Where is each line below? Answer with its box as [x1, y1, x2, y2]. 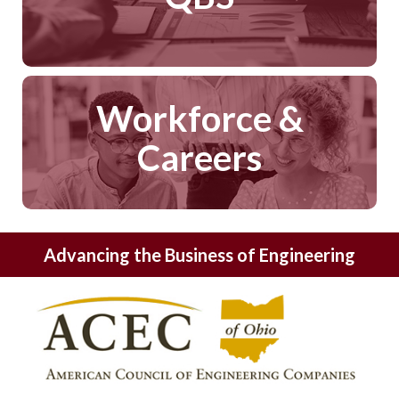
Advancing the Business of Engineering [44, 243, 355, 265]
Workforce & [95, 96, 304, 140]
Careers [137, 135, 262, 179]
